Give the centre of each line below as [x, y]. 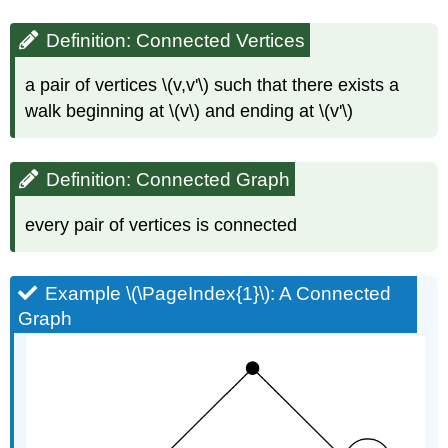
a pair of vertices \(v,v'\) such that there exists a [212, 85]
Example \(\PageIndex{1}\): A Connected [218, 293]
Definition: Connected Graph [168, 180]
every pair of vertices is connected [161, 224]
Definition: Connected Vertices [176, 40]
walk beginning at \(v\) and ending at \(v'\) [189, 111]
